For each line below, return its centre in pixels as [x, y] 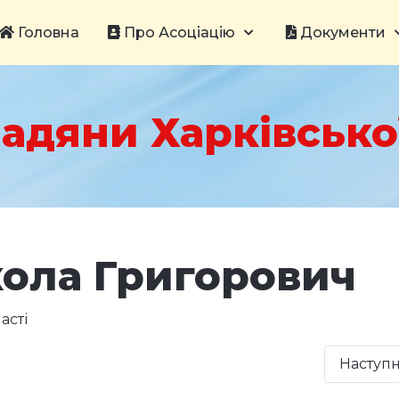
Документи [341, 33]
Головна [47, 33]
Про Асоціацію [178, 33]
